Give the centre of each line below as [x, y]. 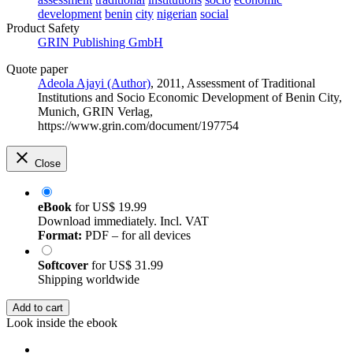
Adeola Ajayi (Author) [94, 83]
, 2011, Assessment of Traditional [233, 83]
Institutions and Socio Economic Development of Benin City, [190, 97]
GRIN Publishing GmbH [100, 42]
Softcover [65, 265]
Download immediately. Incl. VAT [123, 221]
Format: [60, 235]
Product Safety [43, 28]
